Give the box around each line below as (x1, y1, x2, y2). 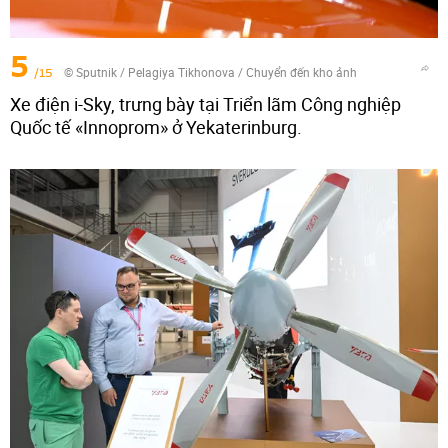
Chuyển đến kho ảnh (246, 64, 357, 81)
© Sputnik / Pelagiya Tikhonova (64, 64, 235, 81)
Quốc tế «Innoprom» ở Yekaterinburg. (10, 115, 302, 140)
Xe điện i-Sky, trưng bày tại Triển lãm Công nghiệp (10, 92, 401, 117)
